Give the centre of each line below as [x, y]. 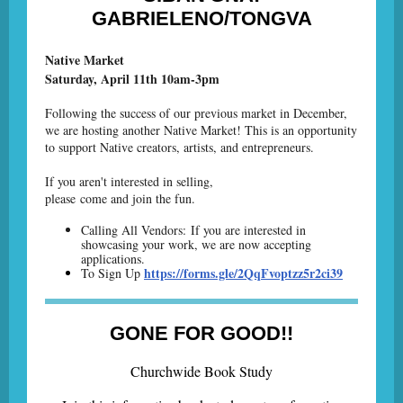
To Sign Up [112, 273]
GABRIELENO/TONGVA [201, 18]
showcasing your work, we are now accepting [196, 244]
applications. [117, 259]
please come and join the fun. [120, 198]
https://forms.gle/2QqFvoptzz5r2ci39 [243, 273]
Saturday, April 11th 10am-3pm [132, 79]
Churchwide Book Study [201, 371]
